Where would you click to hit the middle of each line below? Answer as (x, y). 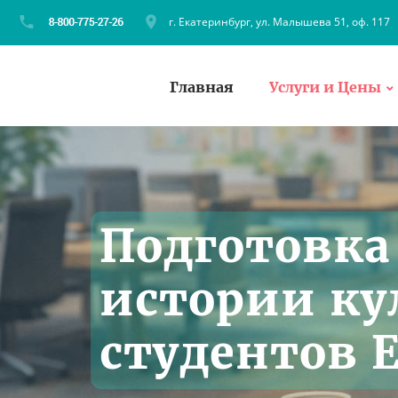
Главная (202, 87)
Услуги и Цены (325, 87)
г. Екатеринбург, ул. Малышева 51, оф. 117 (279, 22)
